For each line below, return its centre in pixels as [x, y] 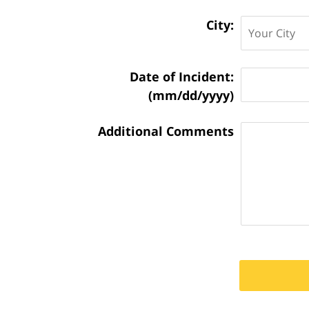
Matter [89, 76]
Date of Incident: [182, 76]
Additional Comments [166, 131]
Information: [107, 94]
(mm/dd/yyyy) [191, 95]
